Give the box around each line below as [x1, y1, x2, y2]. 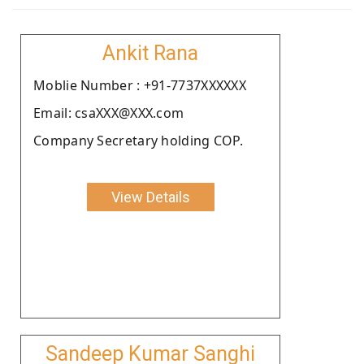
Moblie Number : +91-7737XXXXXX [33, 76, 246, 94]
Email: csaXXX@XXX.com [33, 103, 184, 122]
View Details [110, 188, 190, 206]
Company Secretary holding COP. [33, 131, 243, 149]
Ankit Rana [102, 41, 198, 65]
